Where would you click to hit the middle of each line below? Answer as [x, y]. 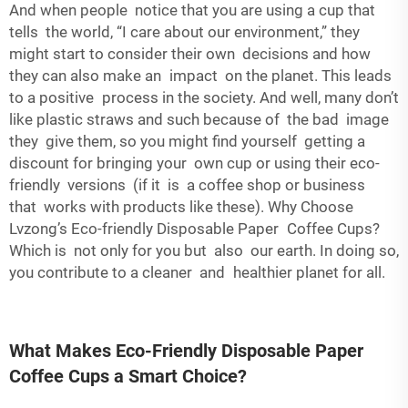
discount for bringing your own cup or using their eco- [194, 163]
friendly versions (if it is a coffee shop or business [187, 185]
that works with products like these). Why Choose [181, 207]
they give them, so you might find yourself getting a [187, 141]
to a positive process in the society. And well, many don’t [204, 97]
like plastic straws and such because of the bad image [199, 119]
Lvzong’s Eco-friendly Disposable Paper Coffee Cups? [194, 229]
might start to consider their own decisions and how [190, 54]
